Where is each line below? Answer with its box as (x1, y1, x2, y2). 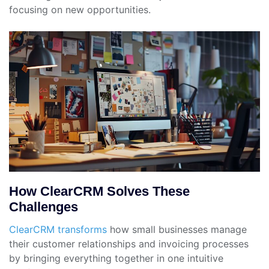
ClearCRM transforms (9, 223, 107, 236)
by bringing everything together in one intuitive (9, 252, 223, 265)
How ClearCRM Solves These (9, 184, 190, 199)
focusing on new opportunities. (9, 4, 151, 16)
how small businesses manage (107, 223, 247, 236)
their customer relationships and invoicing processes (9, 238, 249, 250)
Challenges (9, 199, 78, 215)
